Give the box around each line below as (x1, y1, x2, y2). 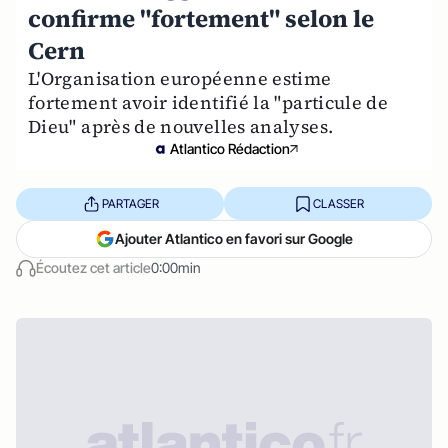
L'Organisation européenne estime (28, 66, 332, 91)
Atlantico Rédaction (170, 140, 290, 157)
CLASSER (312, 195, 364, 211)
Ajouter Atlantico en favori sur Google (115, 230, 353, 247)
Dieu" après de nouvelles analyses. (28, 114, 334, 139)
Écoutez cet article (36, 259, 151, 276)
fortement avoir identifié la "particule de (28, 90, 389, 115)
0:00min (151, 259, 201, 276)
